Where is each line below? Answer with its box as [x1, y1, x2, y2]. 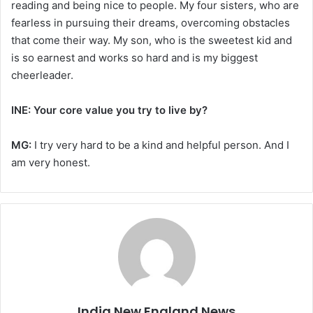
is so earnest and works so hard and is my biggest [11, 50, 258, 64]
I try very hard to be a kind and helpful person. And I [31, 138, 289, 152]
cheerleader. [11, 68, 73, 82]
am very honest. [11, 155, 90, 169]
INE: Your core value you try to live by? [11, 103, 210, 117]
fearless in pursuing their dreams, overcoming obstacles [11, 15, 290, 29]
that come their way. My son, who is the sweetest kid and [11, 33, 292, 47]
